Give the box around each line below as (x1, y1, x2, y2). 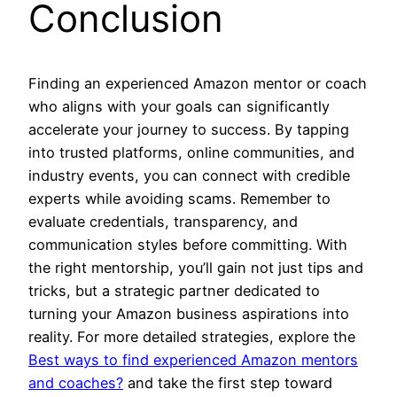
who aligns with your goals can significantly (28, 97, 330, 115)
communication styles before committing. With (28, 235, 347, 253)
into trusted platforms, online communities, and (28, 143, 354, 161)
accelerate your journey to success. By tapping (28, 120, 349, 138)
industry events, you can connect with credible (28, 166, 350, 184)
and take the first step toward (123, 373, 332, 392)
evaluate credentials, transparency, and (28, 212, 298, 230)
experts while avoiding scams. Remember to (28, 189, 331, 207)
